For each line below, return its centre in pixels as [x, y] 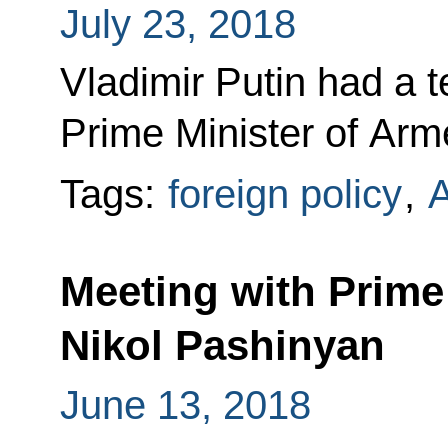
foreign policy [284, 194]
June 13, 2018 [185, 404]
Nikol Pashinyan [222, 345]
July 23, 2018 [177, 24]
